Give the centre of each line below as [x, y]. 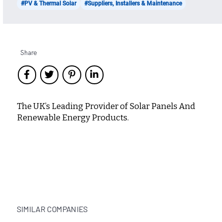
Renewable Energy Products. [73, 117]
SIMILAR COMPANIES [52, 209]
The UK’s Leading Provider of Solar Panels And [106, 106]
